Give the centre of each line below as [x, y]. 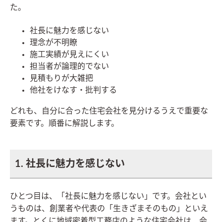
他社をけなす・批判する [73, 90]
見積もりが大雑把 [61, 79]
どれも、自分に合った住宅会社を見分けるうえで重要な [109, 111]
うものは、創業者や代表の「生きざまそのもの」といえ [109, 209]
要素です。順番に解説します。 [64, 124]
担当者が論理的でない [69, 67]
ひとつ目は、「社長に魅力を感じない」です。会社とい [108, 196]
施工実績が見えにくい [69, 55]
